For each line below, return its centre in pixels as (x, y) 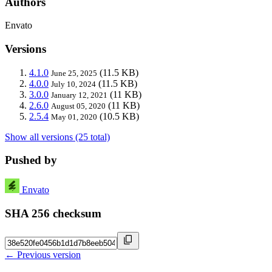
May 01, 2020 (74, 117)
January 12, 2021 (79, 95)
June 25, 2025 (74, 73)
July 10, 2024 (73, 84)
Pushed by (31, 160)
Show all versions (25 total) (57, 137)
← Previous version (43, 254)
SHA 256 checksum (53, 213)
